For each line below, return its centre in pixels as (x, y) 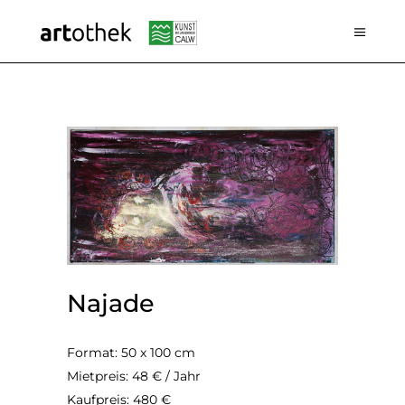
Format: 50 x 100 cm (131, 352)
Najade (111, 303)
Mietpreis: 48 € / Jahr (134, 376)
